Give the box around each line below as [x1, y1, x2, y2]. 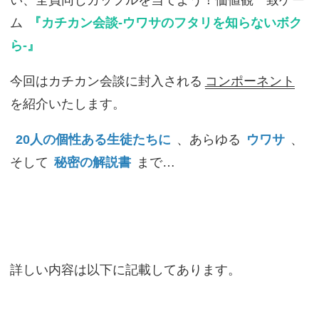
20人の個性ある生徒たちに [15, 132, 171, 147]
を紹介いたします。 [9, 96, 125, 112]
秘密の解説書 [53, 155, 131, 170]
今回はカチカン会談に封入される [9, 73, 202, 89]
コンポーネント [204, 73, 295, 89]
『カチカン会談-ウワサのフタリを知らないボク [28, 15, 302, 31]
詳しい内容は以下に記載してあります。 [9, 262, 241, 278]
